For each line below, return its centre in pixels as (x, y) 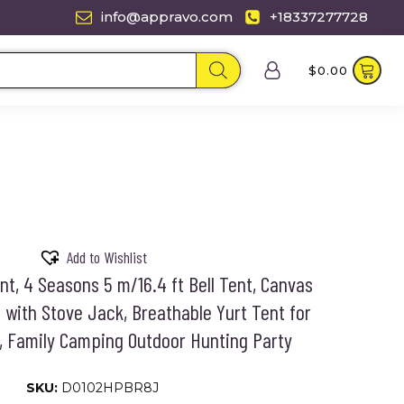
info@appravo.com (167, 17)
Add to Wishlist (106, 257)
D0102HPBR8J (110, 388)
